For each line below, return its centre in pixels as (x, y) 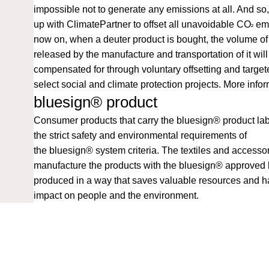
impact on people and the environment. (116, 195)
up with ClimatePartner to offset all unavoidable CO (142, 24)
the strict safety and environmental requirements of (140, 135)
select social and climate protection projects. (128, 84)
